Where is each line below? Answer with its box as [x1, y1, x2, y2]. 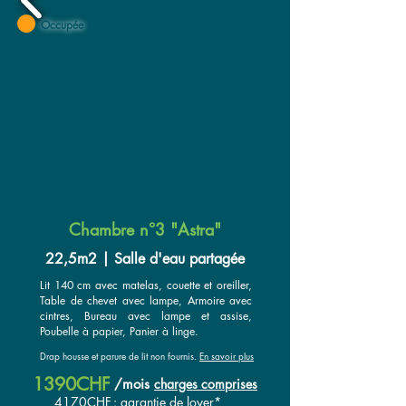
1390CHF [33, 372, 111, 396]
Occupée [41, 17, 83, 33]
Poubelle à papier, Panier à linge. [40, 324, 198, 339]
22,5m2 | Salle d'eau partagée [45, 249, 245, 268]
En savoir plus [199, 349, 254, 362]
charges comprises [154, 375, 257, 392]
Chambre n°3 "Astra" [69, 218, 221, 240]
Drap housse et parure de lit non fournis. [40, 349, 199, 362]
